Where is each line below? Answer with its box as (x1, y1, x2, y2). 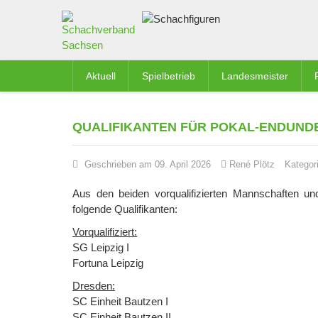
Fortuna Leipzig (72, 257, 143, 269)
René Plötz (229, 159, 275, 170)
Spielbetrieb (142, 70, 195, 82)
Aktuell (86, 70, 116, 82)
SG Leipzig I (72, 241, 129, 253)
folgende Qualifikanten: (72, 203, 177, 215)
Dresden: (72, 280, 115, 292)
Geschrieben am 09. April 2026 (84, 159, 211, 170)
